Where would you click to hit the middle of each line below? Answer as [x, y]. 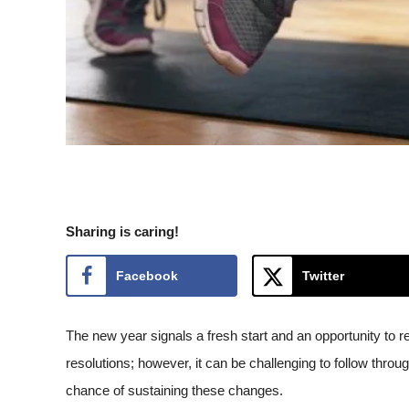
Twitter [323, 275]
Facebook [147, 275]
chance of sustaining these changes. [174, 390]
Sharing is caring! [122, 231]
